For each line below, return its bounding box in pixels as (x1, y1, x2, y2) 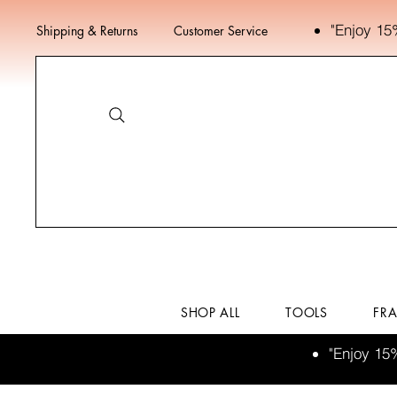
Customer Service (174, 22, 268, 39)
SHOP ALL (180, 304, 240, 321)
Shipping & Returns (36, 22, 138, 39)
